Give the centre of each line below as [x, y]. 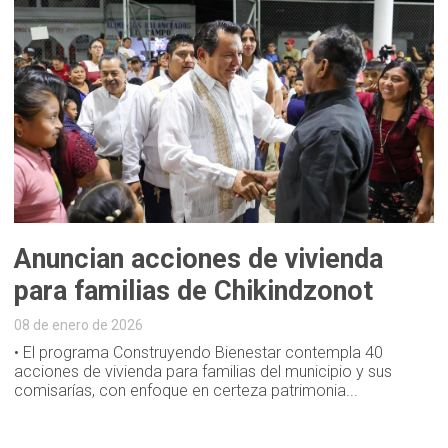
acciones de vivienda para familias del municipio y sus [203, 371]
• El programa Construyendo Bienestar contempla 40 [199, 352]
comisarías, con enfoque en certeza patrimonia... [186, 390]
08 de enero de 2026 [79, 324]
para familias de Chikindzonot [194, 290]
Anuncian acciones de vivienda [199, 258]
